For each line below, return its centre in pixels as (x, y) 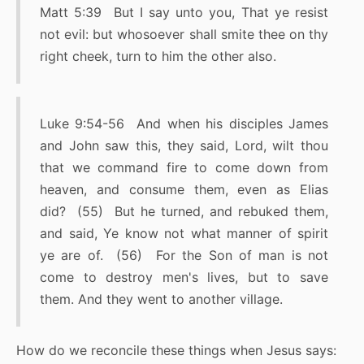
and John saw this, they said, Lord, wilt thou (184, 146)
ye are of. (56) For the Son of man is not (184, 256)
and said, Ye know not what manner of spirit (184, 234)
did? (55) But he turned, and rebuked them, (184, 212)
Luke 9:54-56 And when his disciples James (184, 124)
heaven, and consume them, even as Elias (184, 190)
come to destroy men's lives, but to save (184, 277)
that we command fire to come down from (184, 168)
